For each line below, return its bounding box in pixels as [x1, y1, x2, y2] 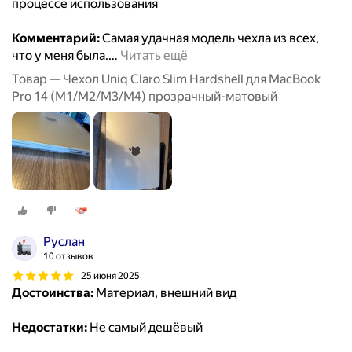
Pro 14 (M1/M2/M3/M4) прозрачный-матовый [12, 89, 277, 104]
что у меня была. [12, 48, 108, 64]
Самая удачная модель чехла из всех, [100, 31, 319, 46]
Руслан [43, 234, 85, 250]
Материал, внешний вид [93, 285, 236, 301]
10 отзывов [43, 251, 93, 262]
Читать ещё [120, 48, 188, 64]
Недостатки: [12, 320, 87, 335]
